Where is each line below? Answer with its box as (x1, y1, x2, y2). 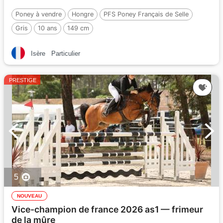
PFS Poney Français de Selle (104, 10, 189, 18)
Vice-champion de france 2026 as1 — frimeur (11, 204, 203, 215)
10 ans (38, 24, 57, 32)
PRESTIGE (9, 77, 36, 83)
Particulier (51, 50, 80, 57)
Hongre (72, 10, 94, 18)
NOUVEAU (17, 193, 42, 199)
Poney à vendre (15, 10, 62, 18)
